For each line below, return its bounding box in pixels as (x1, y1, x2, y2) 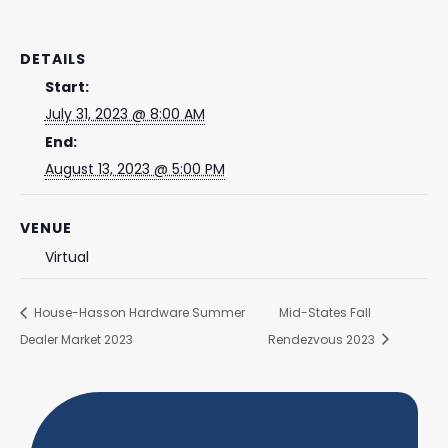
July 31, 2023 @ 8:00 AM (44, 104, 205, 125)
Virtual (44, 247, 89, 268)
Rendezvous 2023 (268, 330, 379, 348)
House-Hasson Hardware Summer (31, 304, 245, 322)
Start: (44, 77, 89, 98)
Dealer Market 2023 (20, 330, 133, 348)
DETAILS (20, 49, 86, 70)
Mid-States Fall (279, 304, 372, 322)
